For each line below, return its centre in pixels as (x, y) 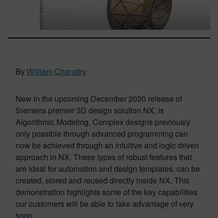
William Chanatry (56, 71)
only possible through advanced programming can (102, 134)
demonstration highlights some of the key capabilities (107, 192)
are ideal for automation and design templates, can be (108, 169)
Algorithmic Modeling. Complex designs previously (103, 122)
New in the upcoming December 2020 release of (99, 99)
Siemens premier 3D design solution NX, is (90, 110)
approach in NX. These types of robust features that (104, 157)
